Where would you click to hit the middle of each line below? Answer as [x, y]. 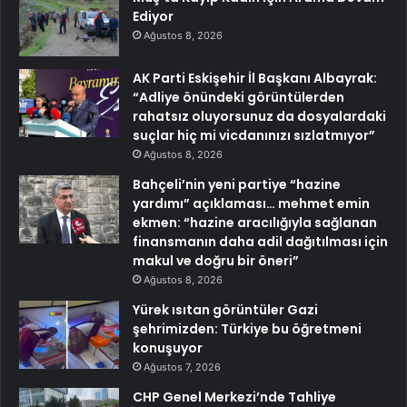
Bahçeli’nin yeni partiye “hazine [237, 184]
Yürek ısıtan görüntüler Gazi [225, 309]
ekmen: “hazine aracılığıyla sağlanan [255, 222]
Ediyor [153, 16]
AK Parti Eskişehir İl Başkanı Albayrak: [255, 78]
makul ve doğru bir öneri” [216, 260]
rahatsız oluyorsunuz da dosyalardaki [259, 116]
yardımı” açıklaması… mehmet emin [251, 203]
